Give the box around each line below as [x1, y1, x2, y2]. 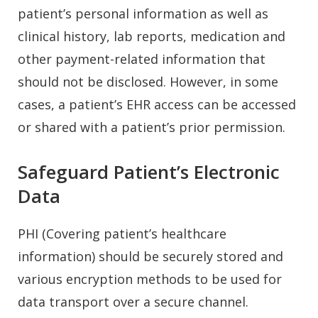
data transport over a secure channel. [18, 292, 248, 310]
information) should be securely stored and [18, 247, 283, 265]
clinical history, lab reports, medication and [18, 27, 285, 45]
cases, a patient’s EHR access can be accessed [18, 95, 296, 113]
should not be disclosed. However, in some [18, 72, 278, 90]
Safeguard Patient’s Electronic [18, 158, 280, 185]
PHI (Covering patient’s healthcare [18, 224, 226, 242]
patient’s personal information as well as [18, 4, 268, 22]
